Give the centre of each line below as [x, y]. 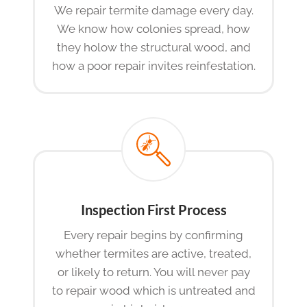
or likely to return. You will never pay [153, 272]
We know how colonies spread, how [153, 29]
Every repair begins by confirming [153, 235]
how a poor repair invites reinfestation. [153, 66]
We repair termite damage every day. [153, 11]
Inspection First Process [153, 210]
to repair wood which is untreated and [153, 291]
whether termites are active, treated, [153, 254]
